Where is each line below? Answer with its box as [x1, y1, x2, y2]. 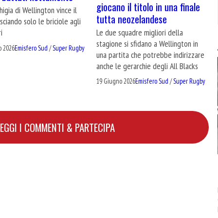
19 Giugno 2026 [96, 76, 136, 86]
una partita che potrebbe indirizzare [96, 49, 205, 60]
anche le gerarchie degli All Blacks [96, 60, 199, 72]
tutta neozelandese [96, 11, 167, 26]
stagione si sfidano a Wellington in [96, 37, 199, 49]
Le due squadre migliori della [96, 26, 183, 38]
